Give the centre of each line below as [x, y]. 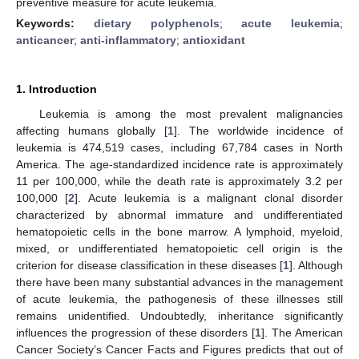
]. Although [316, 265]
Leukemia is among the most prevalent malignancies [191, 113]
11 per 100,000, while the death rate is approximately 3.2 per [179, 181]
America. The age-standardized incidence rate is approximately [179, 164]
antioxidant [214, 40]
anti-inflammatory [128, 40]
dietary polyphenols [156, 23]
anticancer [45, 40]
